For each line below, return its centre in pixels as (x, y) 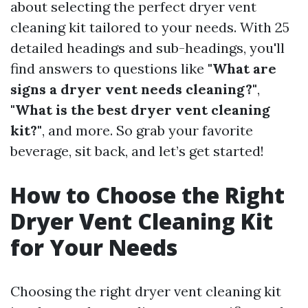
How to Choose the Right (147, 195)
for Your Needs (94, 247)
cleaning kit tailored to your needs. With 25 (150, 27)
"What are (242, 68)
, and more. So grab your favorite (147, 130)
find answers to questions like (109, 68)
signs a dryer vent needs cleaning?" (134, 89)
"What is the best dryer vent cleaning (140, 110)
